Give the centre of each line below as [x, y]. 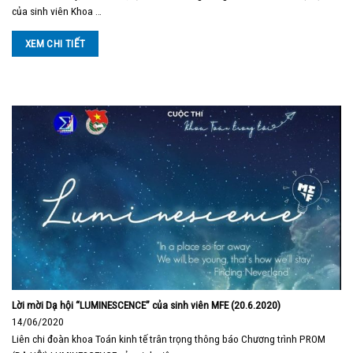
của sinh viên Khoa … [57, 11]
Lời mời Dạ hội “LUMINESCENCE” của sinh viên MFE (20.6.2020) [146, 305]
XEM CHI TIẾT [55, 44]
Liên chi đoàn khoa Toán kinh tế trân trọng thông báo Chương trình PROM [169, 339]
